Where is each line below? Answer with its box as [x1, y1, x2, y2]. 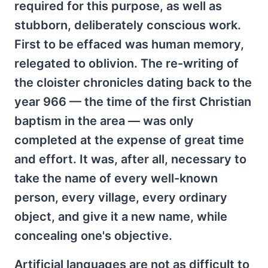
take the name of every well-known [14, 171, 218, 186]
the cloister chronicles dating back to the [14, 75, 252, 90]
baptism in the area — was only [14, 114, 194, 129]
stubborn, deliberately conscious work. [14, 18, 241, 33]
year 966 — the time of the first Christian [14, 95, 251, 109]
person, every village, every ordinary [14, 190, 227, 205]
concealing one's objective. [14, 229, 172, 243]
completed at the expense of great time [14, 133, 244, 148]
